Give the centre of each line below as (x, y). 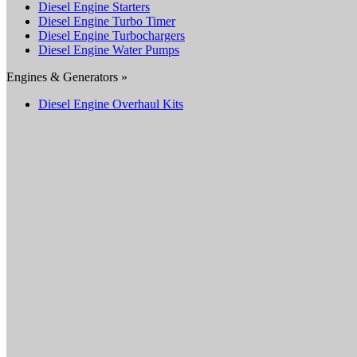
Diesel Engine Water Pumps (109, 49)
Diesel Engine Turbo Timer (107, 21)
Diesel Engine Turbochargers (112, 35)
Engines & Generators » (67, 76)
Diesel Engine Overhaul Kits (111, 104)
